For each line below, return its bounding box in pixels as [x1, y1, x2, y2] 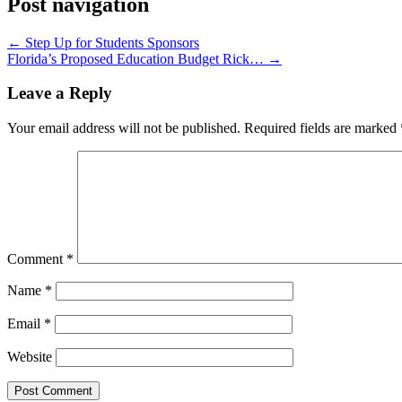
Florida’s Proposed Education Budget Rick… [7, 50, 267, 66]
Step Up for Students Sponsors [22, 34, 199, 50]
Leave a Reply [7, 83, 112, 103]
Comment [7, 251, 66, 267]
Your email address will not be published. [7, 120, 240, 136]
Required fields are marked [244, 120, 400, 136]
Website [7, 349, 52, 365]
